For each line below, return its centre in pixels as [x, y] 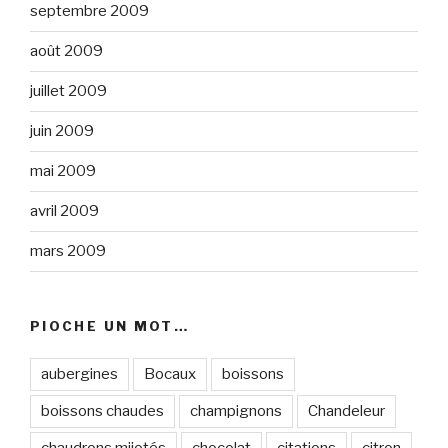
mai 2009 [63, 171]
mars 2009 [68, 251]
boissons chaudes [102, 411]
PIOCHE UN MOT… [110, 325]
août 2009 [66, 51]
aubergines [79, 374]
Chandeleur [346, 411]
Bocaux [170, 374]
